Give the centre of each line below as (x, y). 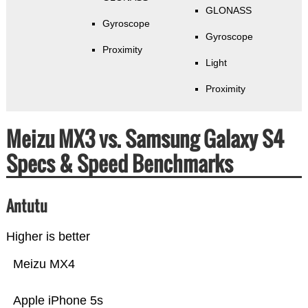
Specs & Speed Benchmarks (119, 164)
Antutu (26, 206)
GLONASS (228, 11)
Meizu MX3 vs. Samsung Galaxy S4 (145, 139)
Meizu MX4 (44, 264)
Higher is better (48, 237)
